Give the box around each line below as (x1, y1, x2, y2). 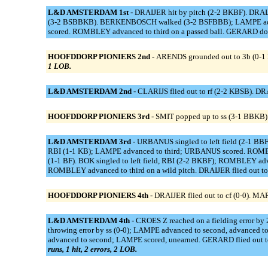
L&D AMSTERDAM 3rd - (47, 137, 137, 147)
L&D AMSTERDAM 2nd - (47, 87, 138, 96)
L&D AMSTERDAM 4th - (47, 216, 136, 226)
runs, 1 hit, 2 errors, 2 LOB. (47, 245, 137, 254)
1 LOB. (47, 62, 71, 71)
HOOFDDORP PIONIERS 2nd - (47, 52, 156, 62)
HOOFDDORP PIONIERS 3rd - (47, 112, 156, 121)
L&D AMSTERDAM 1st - (47, 8, 135, 17)
